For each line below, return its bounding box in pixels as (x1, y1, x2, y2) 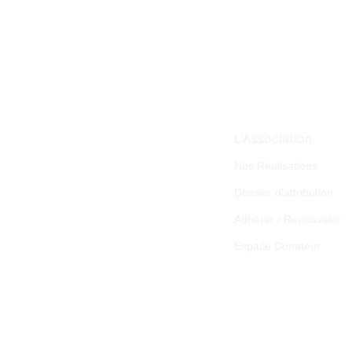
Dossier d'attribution (233, 185, 333, 199)
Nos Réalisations (233, 159, 317, 172)
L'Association (233, 130, 312, 146)
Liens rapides (233, 101, 313, 118)
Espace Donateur (233, 239, 321, 252)
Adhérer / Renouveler (233, 212, 341, 225)
